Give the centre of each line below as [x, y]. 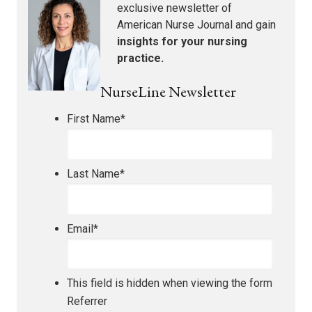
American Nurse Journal [175, 25]
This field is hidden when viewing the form [170, 283]
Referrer [87, 302]
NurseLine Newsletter [168, 93]
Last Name [93, 173]
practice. [140, 58]
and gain [254, 25]
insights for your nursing [182, 41]
